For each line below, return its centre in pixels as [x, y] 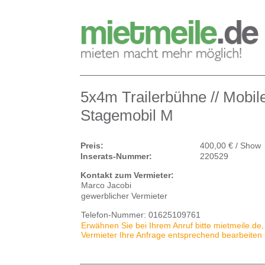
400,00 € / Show [230, 146]
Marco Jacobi [106, 185]
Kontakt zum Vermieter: [127, 175]
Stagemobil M [127, 115]
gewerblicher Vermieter [124, 196]
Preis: [92, 146]
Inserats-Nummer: [116, 156]
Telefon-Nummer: [114, 215]
